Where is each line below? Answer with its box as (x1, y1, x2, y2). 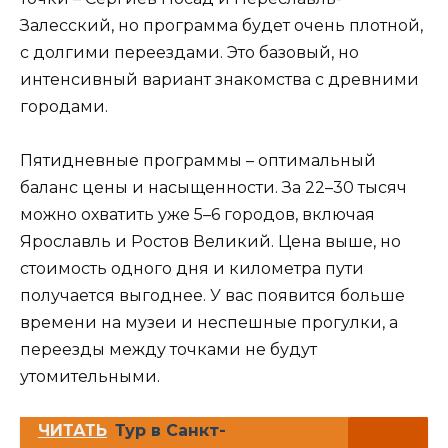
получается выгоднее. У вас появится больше (20, 286, 405, 306)
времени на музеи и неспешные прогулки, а (20, 313, 398, 333)
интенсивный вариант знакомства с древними (20, 70, 419, 90)
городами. (20, 97, 108, 117)
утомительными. (20, 367, 160, 387)
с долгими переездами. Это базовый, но (20, 43, 359, 63)
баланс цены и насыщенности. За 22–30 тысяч (20, 178, 407, 198)
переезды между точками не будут (20, 340, 317, 360)
